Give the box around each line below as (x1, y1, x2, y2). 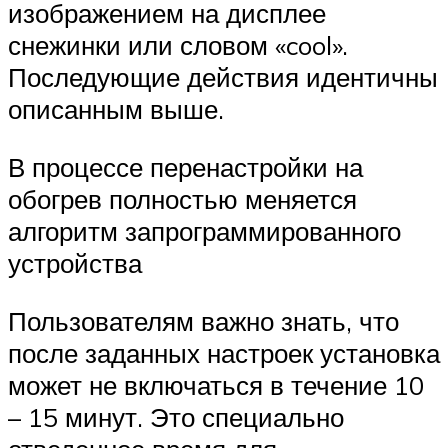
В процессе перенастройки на (8, 151, 363, 184)
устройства (8, 247, 142, 280)
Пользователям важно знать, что (8, 304, 399, 337)
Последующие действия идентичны (8, 61, 438, 94)
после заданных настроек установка (8, 336, 440, 369)
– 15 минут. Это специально (8, 400, 344, 433)
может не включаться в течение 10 (8, 368, 424, 401)
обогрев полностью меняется (8, 183, 357, 216)
